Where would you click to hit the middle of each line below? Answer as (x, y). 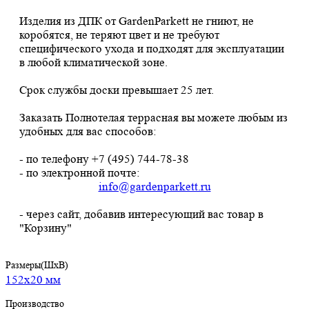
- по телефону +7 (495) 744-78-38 (104, 159)
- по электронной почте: (80, 173)
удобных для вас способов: (88, 132)
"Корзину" (46, 228)
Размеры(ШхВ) (37, 265)
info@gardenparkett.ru (154, 187)
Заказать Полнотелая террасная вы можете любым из (153, 118)
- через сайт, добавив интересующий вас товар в (141, 215)
